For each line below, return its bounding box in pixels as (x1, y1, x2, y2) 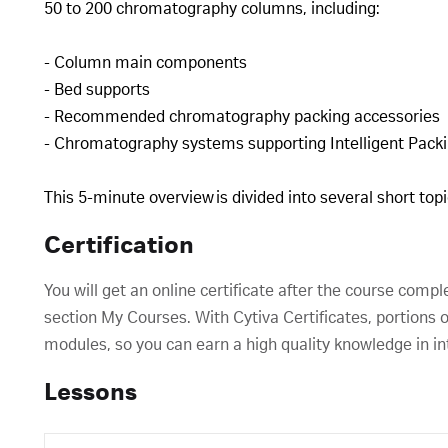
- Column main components (44, 54, 251, 72)
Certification (44, 233, 194, 259)
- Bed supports (44, 81, 154, 99)
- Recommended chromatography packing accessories (44, 108, 444, 126)
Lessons (44, 380, 137, 406)
